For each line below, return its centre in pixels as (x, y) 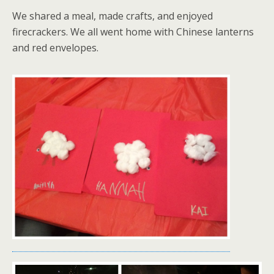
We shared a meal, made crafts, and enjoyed (113, 16)
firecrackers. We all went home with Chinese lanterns (133, 32)
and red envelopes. (55, 48)
